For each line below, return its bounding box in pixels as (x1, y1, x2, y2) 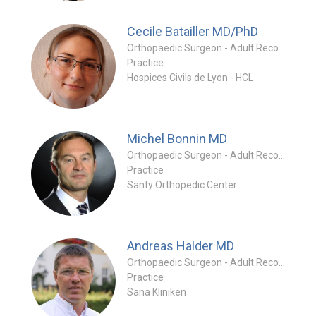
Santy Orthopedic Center (127, 179, 237, 190)
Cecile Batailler (127, 24, 212, 39)
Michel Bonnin (127, 131, 209, 146)
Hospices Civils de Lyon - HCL (127, 72, 253, 83)
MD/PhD (212, 24, 258, 39)
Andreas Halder (127, 238, 216, 253)
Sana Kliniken (127, 286, 186, 298)
